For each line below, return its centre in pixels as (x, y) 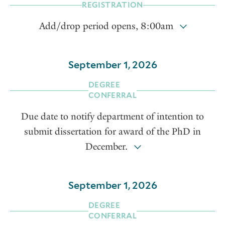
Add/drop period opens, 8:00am (106, 26)
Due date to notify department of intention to (113, 117)
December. (106, 147)
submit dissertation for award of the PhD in (113, 132)
